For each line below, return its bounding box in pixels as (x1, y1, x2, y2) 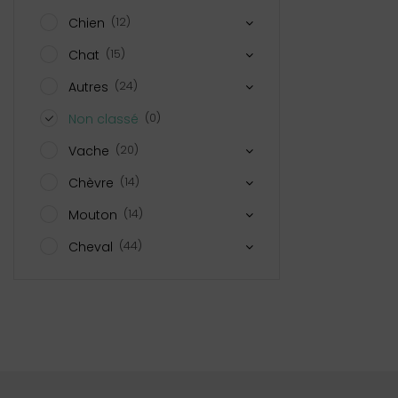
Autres (68, 77, 108, 96)
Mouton (68, 205, 117, 224)
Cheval (68, 237, 113, 256)
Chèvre (68, 173, 114, 192)
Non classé (68, 109, 139, 128)
